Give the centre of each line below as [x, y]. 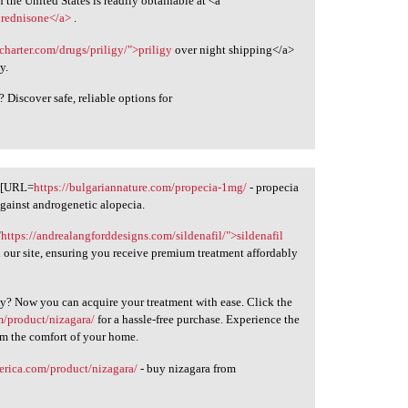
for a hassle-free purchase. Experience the [198, 319]
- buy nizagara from [187, 368]
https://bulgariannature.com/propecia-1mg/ [141, 187]
